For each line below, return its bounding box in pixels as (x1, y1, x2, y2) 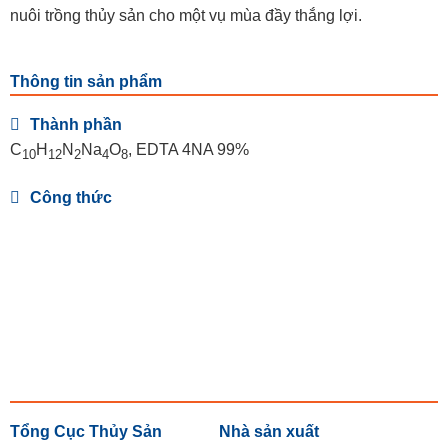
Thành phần (29, 115, 122, 133)
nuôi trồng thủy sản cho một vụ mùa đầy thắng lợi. (9, 7, 362, 25)
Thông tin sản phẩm (9, 72, 162, 90)
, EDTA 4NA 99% (127, 140, 249, 158)
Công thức (29, 189, 112, 207)
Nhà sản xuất (219, 423, 320, 441)
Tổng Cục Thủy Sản (9, 423, 162, 441)
